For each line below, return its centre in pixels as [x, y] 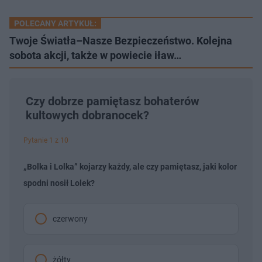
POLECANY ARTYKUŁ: [55, 24]
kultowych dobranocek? [87, 116]
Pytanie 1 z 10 [46, 141]
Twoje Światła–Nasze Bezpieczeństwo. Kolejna [121, 41]
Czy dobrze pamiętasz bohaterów [113, 101]
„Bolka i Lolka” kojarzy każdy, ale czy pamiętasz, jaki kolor [130, 167]
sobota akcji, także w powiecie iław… [95, 56]
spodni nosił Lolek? [59, 183]
